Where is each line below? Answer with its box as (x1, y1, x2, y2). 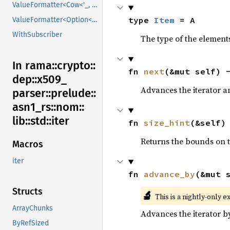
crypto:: (57, 59, 95, 73)
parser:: (12, 86, 51, 101)
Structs (12, 186, 43, 198)
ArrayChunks (12, 204, 53, 213)
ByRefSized (12, 219, 49, 228)
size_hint (143, 118, 190, 128)
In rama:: (12, 59, 57, 73)
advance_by (143, 169, 195, 179)
